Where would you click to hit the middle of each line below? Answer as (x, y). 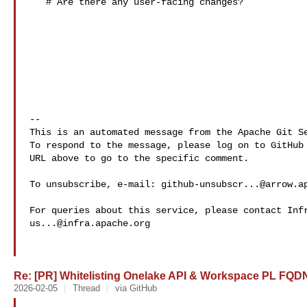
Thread (86, 288)
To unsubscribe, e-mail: (95, 184)
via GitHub (136, 288)
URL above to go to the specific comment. (139, 158)
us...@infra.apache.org (90, 223)
